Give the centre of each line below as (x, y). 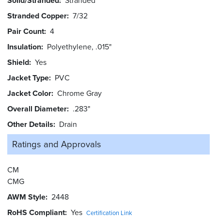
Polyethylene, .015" (79, 47)
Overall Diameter (37, 109)
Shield (18, 62)
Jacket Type (28, 78)
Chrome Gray (81, 93)
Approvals (81, 144)
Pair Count (26, 31)
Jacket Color (29, 93)
